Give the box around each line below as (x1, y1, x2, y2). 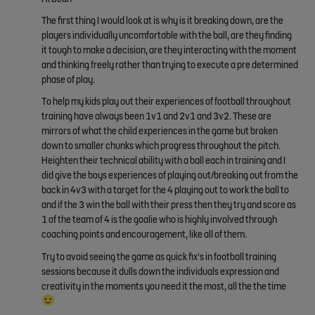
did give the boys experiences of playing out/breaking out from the (41, 169, 298, 181)
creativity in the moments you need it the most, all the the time (41, 280, 286, 292)
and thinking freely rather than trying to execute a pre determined (41, 59, 298, 71)
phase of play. (41, 74, 95, 86)
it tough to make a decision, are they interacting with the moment (41, 44, 297, 56)
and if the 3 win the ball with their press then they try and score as (41, 199, 296, 211)
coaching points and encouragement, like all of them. (41, 229, 247, 240)
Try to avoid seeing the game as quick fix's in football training (41, 250, 276, 262)
